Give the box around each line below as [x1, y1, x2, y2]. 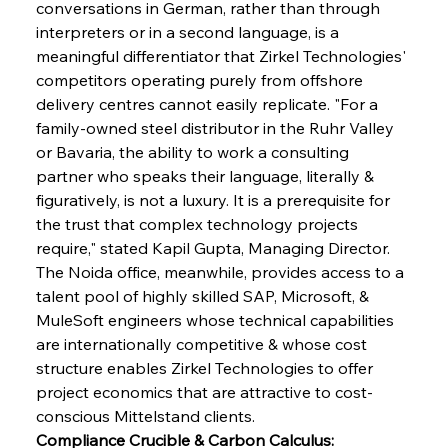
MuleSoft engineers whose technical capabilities [35, 309, 398, 330]
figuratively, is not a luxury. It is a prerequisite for [35, 189, 394, 210]
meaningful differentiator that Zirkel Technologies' [35, 45, 410, 66]
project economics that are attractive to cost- [35, 381, 373, 402]
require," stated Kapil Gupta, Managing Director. [35, 237, 394, 258]
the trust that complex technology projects [35, 213, 362, 234]
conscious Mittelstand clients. [35, 405, 255, 426]
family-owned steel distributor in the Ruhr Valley [35, 117, 398, 138]
